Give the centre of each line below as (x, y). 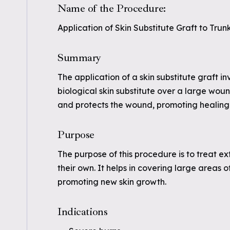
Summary (80, 57)
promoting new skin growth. (112, 182)
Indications (83, 212)
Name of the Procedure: (112, 8)
